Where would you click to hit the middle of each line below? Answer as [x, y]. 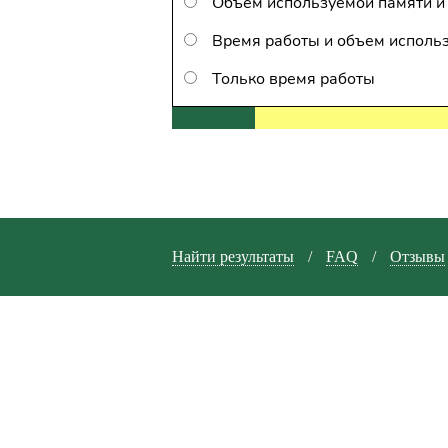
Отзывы [417, 256]
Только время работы [293, 79]
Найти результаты [233, 256]
